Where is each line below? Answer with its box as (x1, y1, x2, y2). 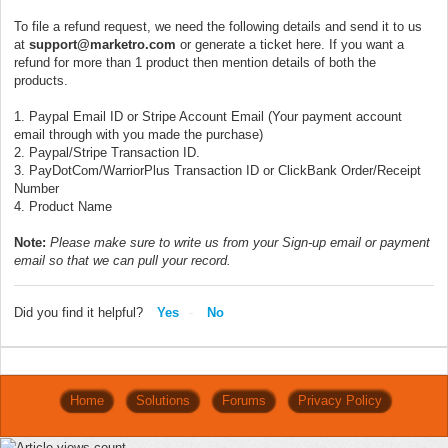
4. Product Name (14, 198, 112, 214)
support (29, 36, 77, 52)
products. (14, 72, 72, 88)
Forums (222, 393, 266, 409)
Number (14, 180, 59, 196)
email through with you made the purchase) (14, 126, 263, 142)
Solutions (136, 393, 190, 409)
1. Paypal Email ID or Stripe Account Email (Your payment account (14, 108, 402, 124)
